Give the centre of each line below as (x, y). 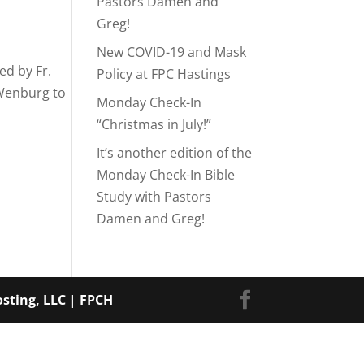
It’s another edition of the (175, 153)
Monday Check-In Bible (166, 175)
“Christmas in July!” (154, 124)
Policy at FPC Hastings (164, 74)
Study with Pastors (154, 197)
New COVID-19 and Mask (172, 52)
